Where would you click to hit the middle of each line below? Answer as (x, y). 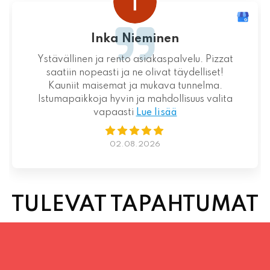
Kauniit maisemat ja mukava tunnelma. (135, 86)
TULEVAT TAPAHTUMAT (135, 205)
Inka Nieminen (135, 39)
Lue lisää (156, 112)
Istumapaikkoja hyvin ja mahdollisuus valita (135, 99)
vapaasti (113, 112)
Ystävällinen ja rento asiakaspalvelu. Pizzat (135, 59)
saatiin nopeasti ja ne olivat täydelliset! (135, 73)
